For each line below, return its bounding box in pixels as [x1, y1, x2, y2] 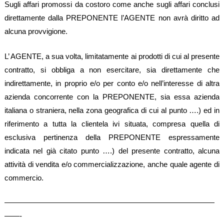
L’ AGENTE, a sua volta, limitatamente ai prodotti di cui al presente [4, 51, 220, 60]
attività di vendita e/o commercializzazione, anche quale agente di [4, 159, 220, 168]
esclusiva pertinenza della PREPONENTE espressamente [4, 132, 220, 141]
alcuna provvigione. [4, 27, 67, 36]
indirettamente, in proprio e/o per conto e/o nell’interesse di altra [4, 78, 220, 87]
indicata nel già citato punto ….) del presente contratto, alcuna [4, 146, 220, 155]
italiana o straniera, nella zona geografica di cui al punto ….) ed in [4, 105, 220, 114]
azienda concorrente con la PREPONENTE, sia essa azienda [4, 92, 220, 101]
